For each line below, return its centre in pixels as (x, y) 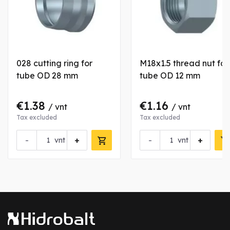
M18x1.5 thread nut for (184, 63)
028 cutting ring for (54, 63)
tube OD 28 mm (47, 75)
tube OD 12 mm (170, 75)
